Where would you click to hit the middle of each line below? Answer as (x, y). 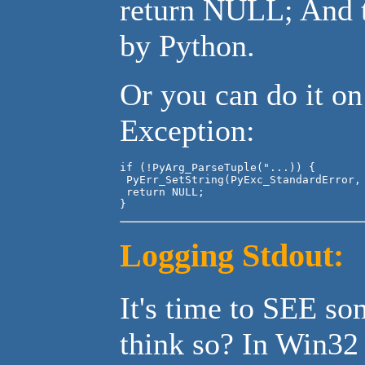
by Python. (187, 45)
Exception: (187, 130)
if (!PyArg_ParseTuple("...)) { (218, 167)
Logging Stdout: (232, 256)
